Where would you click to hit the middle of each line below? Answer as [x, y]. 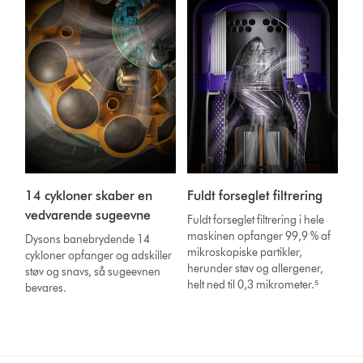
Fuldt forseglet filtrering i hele [256, 220]
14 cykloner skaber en [89, 195]
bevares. [46, 288]
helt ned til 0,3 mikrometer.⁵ [253, 284]
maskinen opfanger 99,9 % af [259, 236]
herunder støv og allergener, [256, 268]
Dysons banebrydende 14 [88, 239]
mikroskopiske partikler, [245, 252]
